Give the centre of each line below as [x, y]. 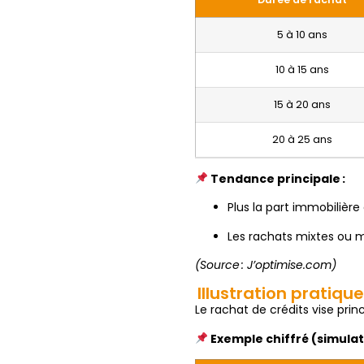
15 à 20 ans [303, 104]
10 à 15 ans [303, 69]
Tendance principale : [277, 178]
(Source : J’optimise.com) [266, 264]
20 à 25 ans [303, 139]
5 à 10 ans [303, 34]
